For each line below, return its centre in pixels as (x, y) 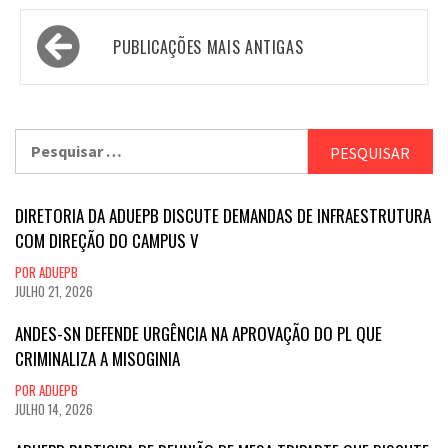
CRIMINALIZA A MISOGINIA (97, 358)
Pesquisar (50, 139)
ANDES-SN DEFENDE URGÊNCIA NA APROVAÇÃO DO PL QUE (198, 333)
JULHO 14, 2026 (54, 408)
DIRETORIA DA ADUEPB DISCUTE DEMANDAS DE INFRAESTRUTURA (223, 215)
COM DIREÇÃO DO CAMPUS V (107, 240)
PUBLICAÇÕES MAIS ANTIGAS (208, 46)
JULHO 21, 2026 (54, 290)
